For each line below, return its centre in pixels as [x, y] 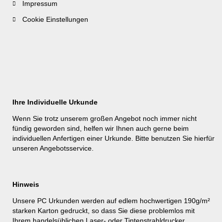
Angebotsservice [66, 148]
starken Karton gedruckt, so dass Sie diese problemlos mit [104, 211]
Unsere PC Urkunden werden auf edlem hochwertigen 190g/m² [111, 201]
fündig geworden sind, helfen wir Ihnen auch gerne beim [101, 128]
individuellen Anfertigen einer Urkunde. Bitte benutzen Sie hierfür [113, 138]
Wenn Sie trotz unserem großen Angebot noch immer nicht [105, 118]
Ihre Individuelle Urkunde [55, 102]
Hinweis [26, 184]
